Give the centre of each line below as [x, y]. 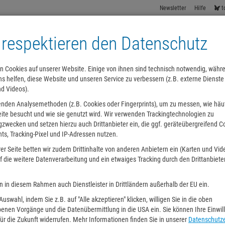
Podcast [25, 102]
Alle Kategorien [142, 102]
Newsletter [173, 8]
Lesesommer [91, 102]
